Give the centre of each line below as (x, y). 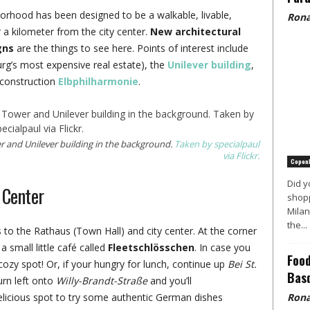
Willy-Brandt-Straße (101, 281)
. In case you (222, 247)
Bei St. (242, 264)
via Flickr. (241, 156)
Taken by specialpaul (217, 144)
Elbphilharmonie (98, 81)
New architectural (195, 31)
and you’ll (171, 281)
